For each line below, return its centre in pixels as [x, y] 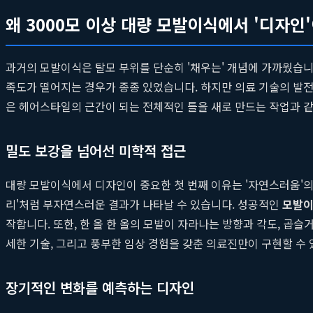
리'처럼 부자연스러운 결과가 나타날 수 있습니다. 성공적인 [144, 204]
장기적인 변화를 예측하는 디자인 [100, 287]
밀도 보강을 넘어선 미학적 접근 [96, 150]
